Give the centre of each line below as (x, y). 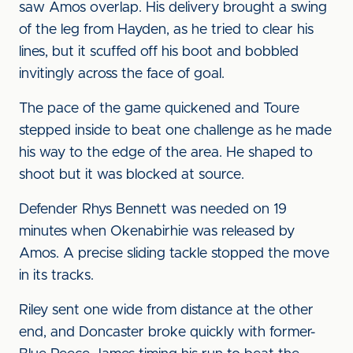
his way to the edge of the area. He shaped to (166, 153)
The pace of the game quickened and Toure (159, 109)
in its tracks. (56, 276)
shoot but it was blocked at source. (132, 175)
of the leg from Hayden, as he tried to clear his (166, 30)
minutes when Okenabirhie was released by (157, 232)
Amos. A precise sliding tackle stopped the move (174, 254)
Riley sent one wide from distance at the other (166, 310)
